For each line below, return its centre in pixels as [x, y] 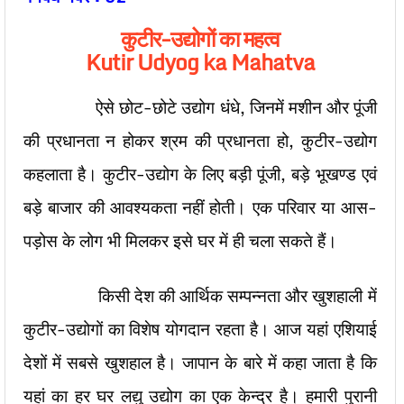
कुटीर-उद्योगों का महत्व [200, 38]
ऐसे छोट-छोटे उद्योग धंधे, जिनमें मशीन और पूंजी [200, 107]
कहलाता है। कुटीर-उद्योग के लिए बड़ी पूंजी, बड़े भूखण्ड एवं [200, 174]
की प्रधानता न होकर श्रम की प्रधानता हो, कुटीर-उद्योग [200, 141]
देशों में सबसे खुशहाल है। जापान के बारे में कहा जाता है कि [200, 363]
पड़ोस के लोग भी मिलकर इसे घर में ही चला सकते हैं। [180, 241]
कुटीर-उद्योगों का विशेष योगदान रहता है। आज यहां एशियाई [200, 329]
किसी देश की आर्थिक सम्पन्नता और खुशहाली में [200, 296]
